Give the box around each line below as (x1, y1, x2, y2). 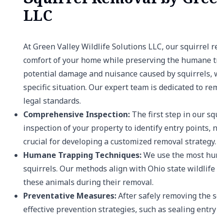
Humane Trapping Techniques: (23, 150, 141, 160)
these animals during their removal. (23, 177, 154, 187)
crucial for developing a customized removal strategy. (23, 136, 216, 147)
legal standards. (23, 95, 81, 106)
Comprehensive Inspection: (23, 109, 130, 120)
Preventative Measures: (23, 190, 116, 201)
